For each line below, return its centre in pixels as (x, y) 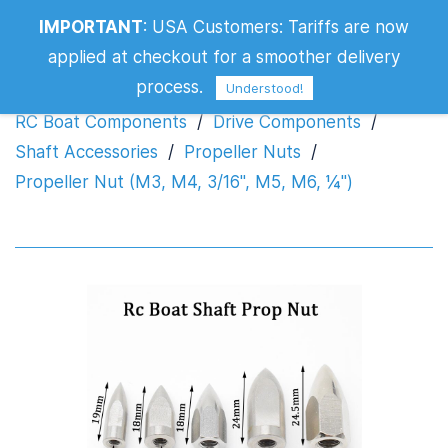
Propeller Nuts (242, 152)
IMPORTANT (91, 27)
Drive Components (287, 122)
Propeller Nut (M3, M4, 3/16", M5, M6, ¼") (184, 182)
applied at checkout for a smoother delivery (224, 57)
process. (171, 87)
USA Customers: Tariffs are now (280, 27)
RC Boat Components (101, 122)
